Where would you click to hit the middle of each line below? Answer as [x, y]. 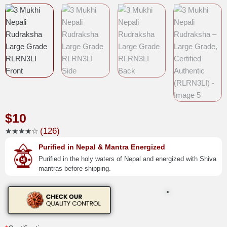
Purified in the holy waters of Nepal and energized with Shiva [127, 159]
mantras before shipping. [75, 168]
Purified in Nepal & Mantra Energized [102, 147]
